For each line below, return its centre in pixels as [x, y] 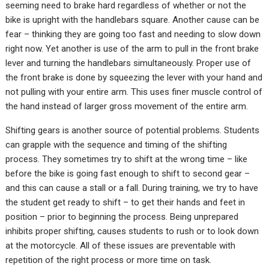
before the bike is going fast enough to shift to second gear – [128, 173]
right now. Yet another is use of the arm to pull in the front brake [132, 48]
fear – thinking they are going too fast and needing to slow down [133, 34]
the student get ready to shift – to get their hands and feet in [125, 202]
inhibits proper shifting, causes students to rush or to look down [132, 231]
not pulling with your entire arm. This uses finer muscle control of [134, 92]
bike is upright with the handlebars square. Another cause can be [133, 20]
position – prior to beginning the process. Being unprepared [122, 216]
